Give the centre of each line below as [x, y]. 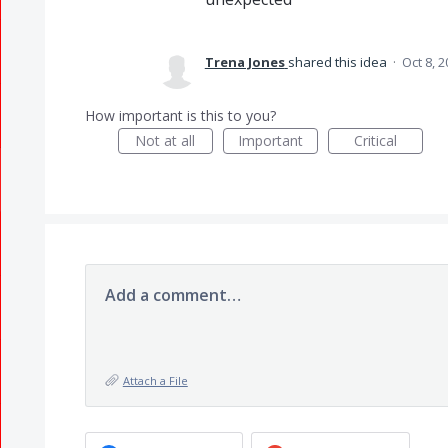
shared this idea [338, 62]
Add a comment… [172, 295]
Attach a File [155, 380]
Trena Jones [244, 62]
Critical [375, 140]
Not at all [165, 140]
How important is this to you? [180, 115]
